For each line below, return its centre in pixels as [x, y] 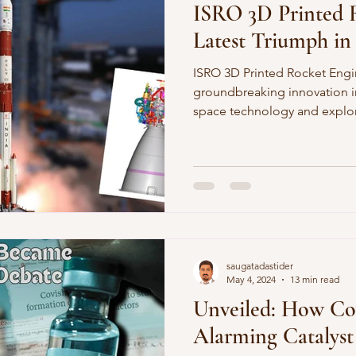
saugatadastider [260, 266]
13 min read [315, 279]
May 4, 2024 [251, 279]
